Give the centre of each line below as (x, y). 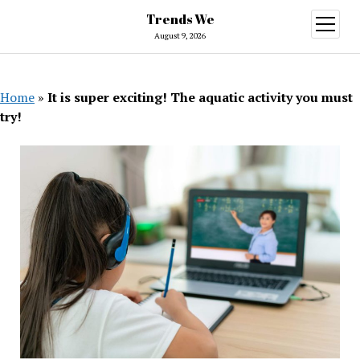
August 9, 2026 (180, 36)
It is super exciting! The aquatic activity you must (200, 97)
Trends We (180, 19)
